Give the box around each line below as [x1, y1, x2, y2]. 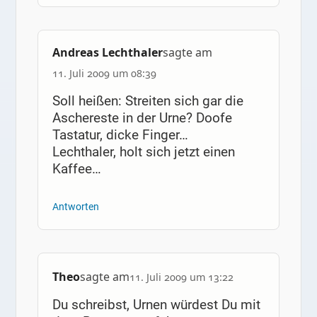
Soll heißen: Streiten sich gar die [52, 93, 243, 110]
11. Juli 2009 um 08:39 [52, 66, 156, 80]
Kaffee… [52, 161, 101, 178]
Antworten [52, 200, 99, 213]
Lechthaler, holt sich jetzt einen [52, 144, 235, 161]
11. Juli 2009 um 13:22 [129, 270, 234, 284]
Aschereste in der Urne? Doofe [52, 110, 232, 127]
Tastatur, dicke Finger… [52, 127, 188, 144]
